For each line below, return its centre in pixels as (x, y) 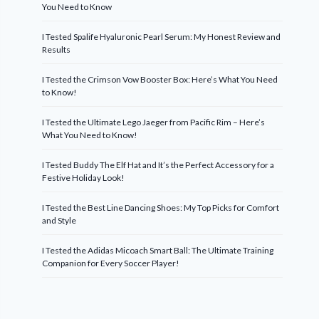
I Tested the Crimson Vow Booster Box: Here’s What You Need (160, 79)
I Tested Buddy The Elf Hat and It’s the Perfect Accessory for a (158, 165)
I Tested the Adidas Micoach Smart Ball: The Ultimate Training (158, 250)
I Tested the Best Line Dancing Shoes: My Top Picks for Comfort (161, 208)
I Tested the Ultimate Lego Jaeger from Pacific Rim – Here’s (154, 122)
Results (57, 49)
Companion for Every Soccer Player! (111, 263)
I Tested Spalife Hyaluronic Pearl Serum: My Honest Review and (162, 37)
